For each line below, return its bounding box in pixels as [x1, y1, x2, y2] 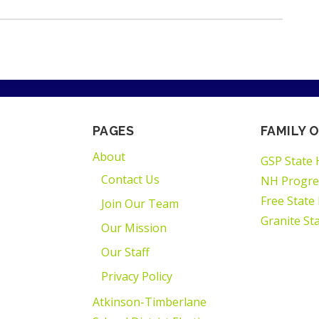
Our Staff [101, 244, 150, 260]
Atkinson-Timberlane [93, 293, 206, 310]
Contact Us [101, 171, 159, 187]
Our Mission [101, 219, 167, 236]
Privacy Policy [101, 268, 172, 284]
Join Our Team [101, 195, 179, 211]
